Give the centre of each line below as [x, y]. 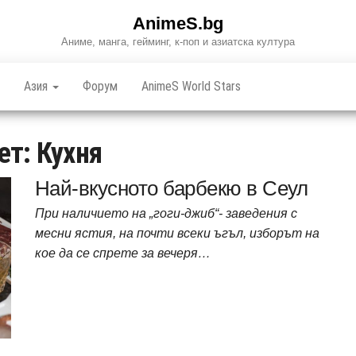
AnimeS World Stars [191, 86]
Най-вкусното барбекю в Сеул [172, 188]
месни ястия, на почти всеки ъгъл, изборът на [177, 233]
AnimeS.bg [178, 23]
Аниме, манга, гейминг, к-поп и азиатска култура [178, 42]
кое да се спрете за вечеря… [123, 253]
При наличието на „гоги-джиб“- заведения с [166, 213]
